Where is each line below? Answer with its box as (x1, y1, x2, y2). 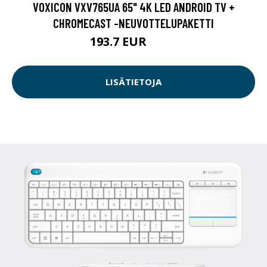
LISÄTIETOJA (105, 76, 162, 88)
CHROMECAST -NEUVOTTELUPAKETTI (53, 15, 214, 30)
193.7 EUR (90, 33, 150, 49)
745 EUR (150, 38, 177, 48)
